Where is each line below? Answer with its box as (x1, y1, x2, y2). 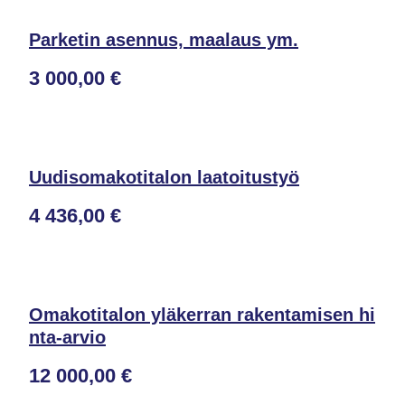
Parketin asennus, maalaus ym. (29, 30, 298, 50)
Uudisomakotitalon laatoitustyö (29, 167, 299, 187)
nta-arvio (29, 327, 106, 347)
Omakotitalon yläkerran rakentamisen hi (29, 305, 375, 325)
